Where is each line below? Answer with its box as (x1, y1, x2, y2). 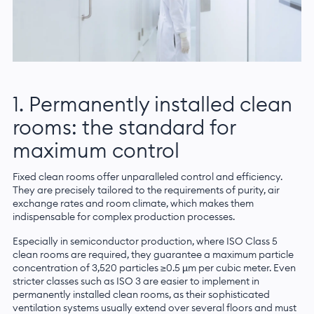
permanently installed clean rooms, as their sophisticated (13, 287, 270, 301)
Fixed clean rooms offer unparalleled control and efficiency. (13, 170, 282, 183)
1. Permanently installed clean (13, 90, 292, 117)
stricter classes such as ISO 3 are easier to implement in (13, 274, 259, 287)
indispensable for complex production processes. (13, 210, 235, 223)
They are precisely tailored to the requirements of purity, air (13, 183, 280, 196)
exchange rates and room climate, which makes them (13, 196, 254, 210)
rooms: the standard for (13, 114, 235, 140)
